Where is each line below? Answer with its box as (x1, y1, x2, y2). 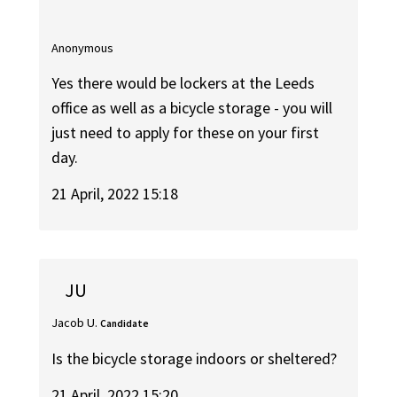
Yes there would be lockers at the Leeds (51, 73, 315, 94)
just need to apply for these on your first (51, 122, 320, 144)
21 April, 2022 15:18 (51, 183, 179, 204)
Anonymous (51, 39, 114, 56)
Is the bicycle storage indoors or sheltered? (51, 348, 338, 370)
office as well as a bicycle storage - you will (51, 97, 333, 119)
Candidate (100, 316, 150, 330)
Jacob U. (51, 314, 98, 331)
